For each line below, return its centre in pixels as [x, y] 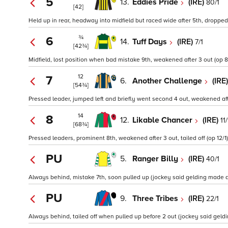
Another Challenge [168, 81]
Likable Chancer [163, 120]
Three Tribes [156, 198]
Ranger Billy [156, 159]
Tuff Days [151, 41]
